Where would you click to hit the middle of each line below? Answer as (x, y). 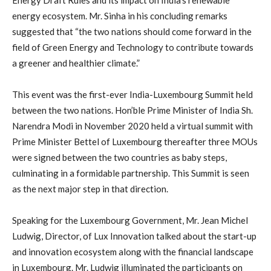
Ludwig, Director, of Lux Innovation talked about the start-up (134, 236)
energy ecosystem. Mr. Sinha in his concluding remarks (120, 15)
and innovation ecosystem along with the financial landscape (133, 251)
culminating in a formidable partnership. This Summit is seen (131, 173)
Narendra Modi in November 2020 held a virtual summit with (132, 126)
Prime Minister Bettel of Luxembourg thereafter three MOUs (135, 141)
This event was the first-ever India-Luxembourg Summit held (132, 94)
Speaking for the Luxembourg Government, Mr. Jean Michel (130, 220)
